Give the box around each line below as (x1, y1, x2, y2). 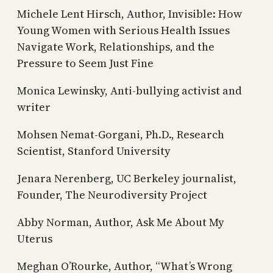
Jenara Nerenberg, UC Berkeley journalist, (17, 170, 236, 186)
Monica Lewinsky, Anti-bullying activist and (17, 82, 242, 98)
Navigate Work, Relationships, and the (17, 38, 214, 54)
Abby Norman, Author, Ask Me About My (17, 214, 224, 230)
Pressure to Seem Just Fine (17, 55, 154, 71)
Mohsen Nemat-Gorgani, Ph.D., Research (17, 126, 224, 142)
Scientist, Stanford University (17, 143, 171, 158)
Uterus (17, 230, 52, 246)
